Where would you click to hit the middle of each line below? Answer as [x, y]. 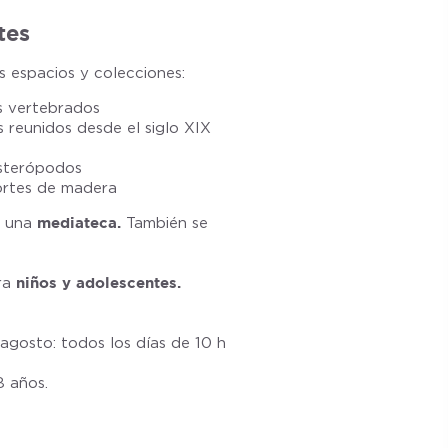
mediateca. [79, 222]
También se [164, 223]
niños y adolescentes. [98, 282]
